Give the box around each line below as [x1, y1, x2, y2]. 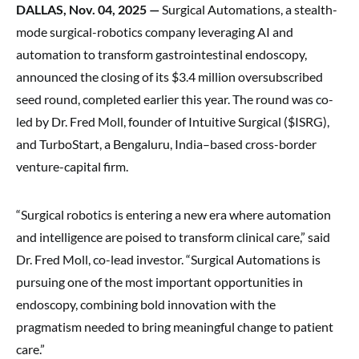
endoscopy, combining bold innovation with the [16, 296, 276, 312]
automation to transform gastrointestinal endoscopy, [16, 46, 307, 62]
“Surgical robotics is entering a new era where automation [16, 207, 331, 222]
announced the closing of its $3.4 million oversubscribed [16, 69, 323, 84]
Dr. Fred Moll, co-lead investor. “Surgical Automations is [16, 252, 321, 267]
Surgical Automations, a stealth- [159, 2, 337, 17]
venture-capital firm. [16, 159, 128, 174]
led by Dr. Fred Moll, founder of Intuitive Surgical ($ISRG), [16, 114, 329, 129]
